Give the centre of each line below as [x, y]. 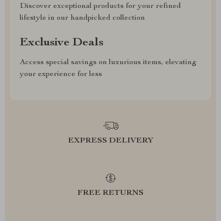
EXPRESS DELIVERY [110, 141]
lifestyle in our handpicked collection [82, 18]
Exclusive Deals [62, 43]
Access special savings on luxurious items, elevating [108, 63]
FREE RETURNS [110, 193]
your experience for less [61, 74]
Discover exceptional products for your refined [100, 6]
